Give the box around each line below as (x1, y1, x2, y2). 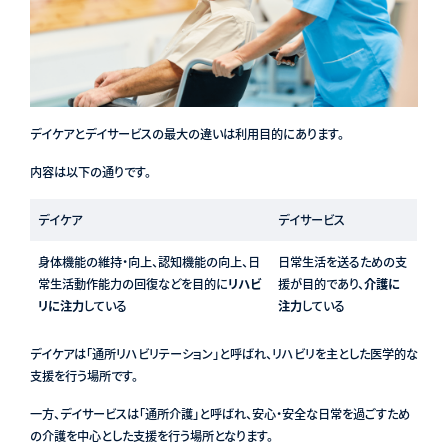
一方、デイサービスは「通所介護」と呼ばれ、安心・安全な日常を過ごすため (29, 404, 410, 423)
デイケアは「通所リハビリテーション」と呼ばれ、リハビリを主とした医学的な (29, 344, 418, 363)
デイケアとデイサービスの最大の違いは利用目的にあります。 (29, 124, 344, 143)
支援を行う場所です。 (29, 366, 138, 385)
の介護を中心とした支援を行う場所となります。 (29, 426, 273, 445)
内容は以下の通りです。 (29, 162, 151, 181)
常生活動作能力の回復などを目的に (37, 274, 228, 293)
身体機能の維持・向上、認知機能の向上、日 (37, 252, 260, 271)
